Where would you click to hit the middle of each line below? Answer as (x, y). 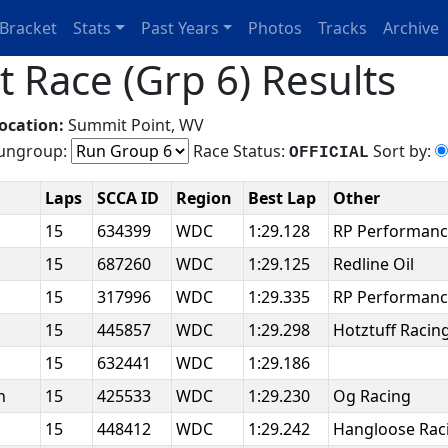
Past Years (179, 28)
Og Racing (374, 396)
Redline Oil (375, 264)
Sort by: (402, 151)
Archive (411, 28)
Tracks (343, 28)
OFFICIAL (329, 153)
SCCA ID (130, 198)
